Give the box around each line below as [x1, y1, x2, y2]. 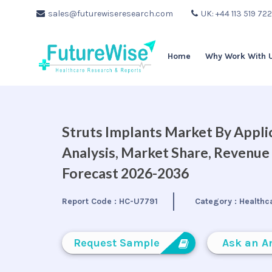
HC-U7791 [119, 196, 158, 206]
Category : [195, 196, 240, 206]
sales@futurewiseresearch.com [48, 8, 173, 19]
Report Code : [62, 196, 119, 206]
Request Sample [73, 236, 160, 250]
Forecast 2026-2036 [62, 165, 189, 182]
